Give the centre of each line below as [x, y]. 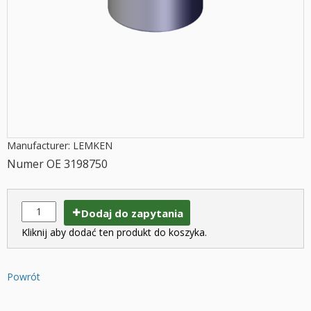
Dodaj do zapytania [132, 213]
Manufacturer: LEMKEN [60, 145]
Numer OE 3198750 [57, 164]
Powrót [24, 276]
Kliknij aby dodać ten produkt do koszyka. [114, 232]
